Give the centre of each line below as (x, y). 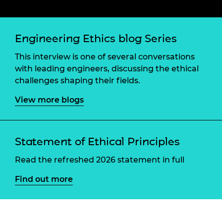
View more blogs (49, 100)
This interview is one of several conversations (105, 57)
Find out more (44, 179)
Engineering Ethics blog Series (96, 39)
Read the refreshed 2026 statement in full (100, 160)
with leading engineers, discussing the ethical (107, 69)
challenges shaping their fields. (78, 81)
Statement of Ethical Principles (97, 142)
